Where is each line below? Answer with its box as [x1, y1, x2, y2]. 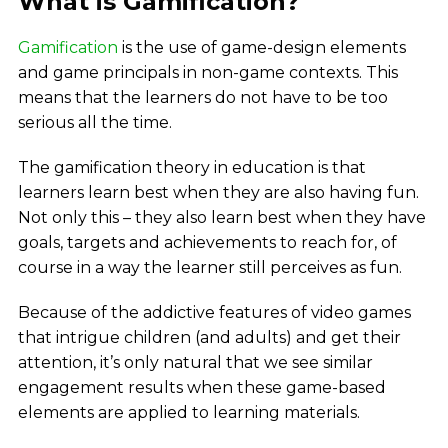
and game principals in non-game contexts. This [17, 63, 398, 83]
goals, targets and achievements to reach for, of [17, 233, 397, 253]
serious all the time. [17, 113, 172, 133]
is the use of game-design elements [117, 38, 406, 58]
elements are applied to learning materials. [17, 403, 360, 423]
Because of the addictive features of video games [17, 303, 411, 323]
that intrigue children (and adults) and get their [17, 328, 401, 348]
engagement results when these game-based [17, 378, 386, 398]
